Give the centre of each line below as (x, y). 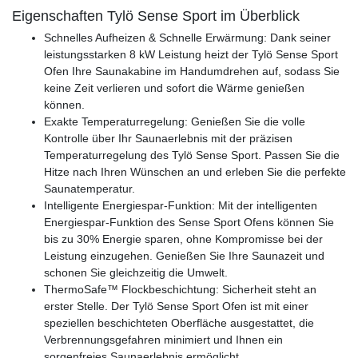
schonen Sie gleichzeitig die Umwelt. (136, 272)
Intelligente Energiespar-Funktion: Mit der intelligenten (181, 205)
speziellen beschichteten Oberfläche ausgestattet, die (179, 322)
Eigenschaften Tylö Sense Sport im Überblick (156, 16)
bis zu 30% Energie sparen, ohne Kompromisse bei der (183, 239)
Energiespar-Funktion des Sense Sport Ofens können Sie (189, 222)
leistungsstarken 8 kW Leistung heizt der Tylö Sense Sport (191, 54)
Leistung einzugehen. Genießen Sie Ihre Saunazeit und (184, 255)
